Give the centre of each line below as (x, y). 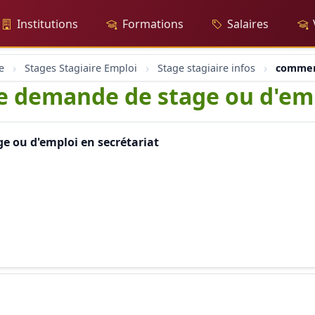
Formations (153, 24)
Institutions (47, 24)
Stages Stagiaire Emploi (81, 68)
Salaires (248, 24)
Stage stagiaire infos (206, 68)
